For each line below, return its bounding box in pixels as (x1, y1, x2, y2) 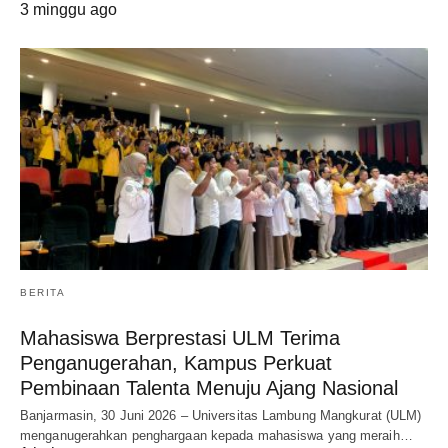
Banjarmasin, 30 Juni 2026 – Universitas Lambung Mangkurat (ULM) (20, 407, 422, 423)
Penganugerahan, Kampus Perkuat (20, 351, 332, 374)
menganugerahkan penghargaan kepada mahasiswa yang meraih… (20, 427, 413, 443)
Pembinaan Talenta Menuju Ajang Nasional (20, 376, 398, 399)
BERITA (20, 286, 65, 298)
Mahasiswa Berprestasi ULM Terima (20, 326, 340, 349)
